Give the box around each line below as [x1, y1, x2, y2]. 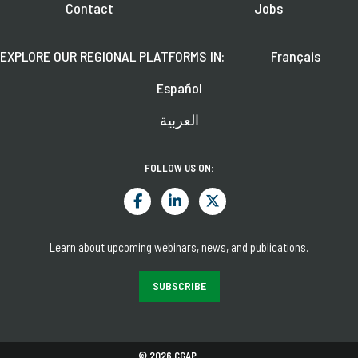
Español [156, 78, 202, 97]
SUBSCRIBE [152, 278, 206, 292]
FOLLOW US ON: [144, 161, 214, 174]
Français [270, 46, 320, 65]
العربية [159, 110, 199, 129]
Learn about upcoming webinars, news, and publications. [50, 239, 308, 254]
